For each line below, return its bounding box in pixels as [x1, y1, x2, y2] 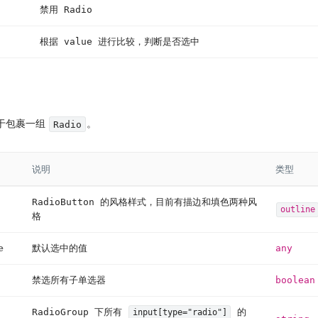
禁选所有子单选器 [32, 275, 106, 286]
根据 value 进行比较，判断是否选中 [40, 35, 199, 47]
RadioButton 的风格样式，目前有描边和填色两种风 [32, 197, 257, 208]
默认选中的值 [32, 243, 87, 254]
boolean [275, 275, 315, 286]
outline [280, 204, 315, 215]
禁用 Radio [40, 4, 92, 15]
